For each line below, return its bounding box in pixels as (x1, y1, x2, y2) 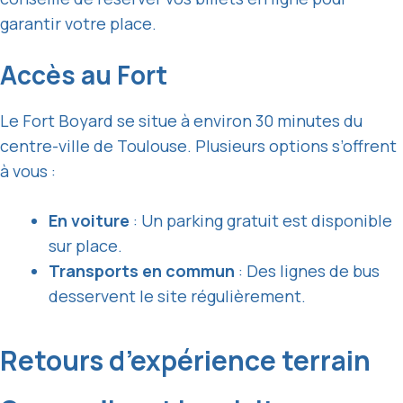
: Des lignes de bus (235, 260, 380, 282)
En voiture (49, 210, 130, 232)
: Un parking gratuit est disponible (130, 210, 392, 232)
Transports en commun (49, 260, 235, 282)
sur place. (49, 235, 122, 257)
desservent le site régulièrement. (49, 285, 306, 308)
